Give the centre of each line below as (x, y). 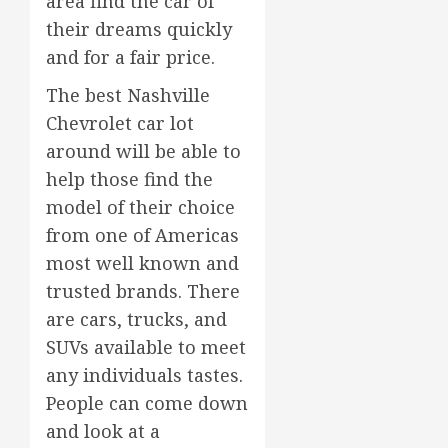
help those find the (129, 179)
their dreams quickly (139, 29)
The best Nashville (128, 95)
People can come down (147, 403)
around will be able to (143, 151)
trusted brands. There (143, 291)
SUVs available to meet (146, 347)
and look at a (103, 431)
